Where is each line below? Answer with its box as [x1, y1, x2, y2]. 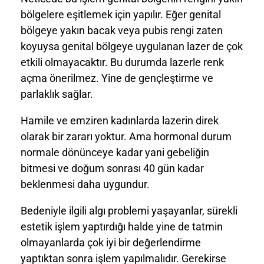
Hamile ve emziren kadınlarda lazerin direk [21, 114, 219, 127]
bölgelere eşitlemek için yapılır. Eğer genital [21, 8, 221, 21]
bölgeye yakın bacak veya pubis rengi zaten [21, 24, 223, 37]
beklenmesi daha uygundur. [21, 178, 150, 191]
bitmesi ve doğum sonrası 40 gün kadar [21, 162, 204, 175]
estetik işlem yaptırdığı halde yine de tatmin [21, 220, 223, 233]
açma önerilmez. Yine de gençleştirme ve [21, 72, 213, 85]
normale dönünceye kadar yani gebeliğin [21, 146, 209, 159]
